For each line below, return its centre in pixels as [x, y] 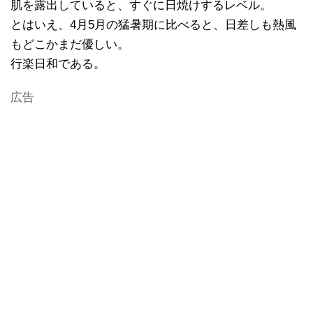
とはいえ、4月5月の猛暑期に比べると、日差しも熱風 [153, 25]
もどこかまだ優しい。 [70, 45]
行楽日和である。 [58, 64]
